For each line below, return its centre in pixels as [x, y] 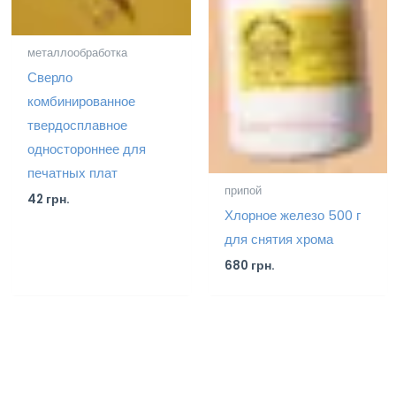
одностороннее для [87, 149]
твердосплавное [77, 126]
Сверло [50, 78]
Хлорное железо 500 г [292, 216]
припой [243, 190]
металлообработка [77, 52]
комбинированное [81, 102]
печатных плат [72, 173]
